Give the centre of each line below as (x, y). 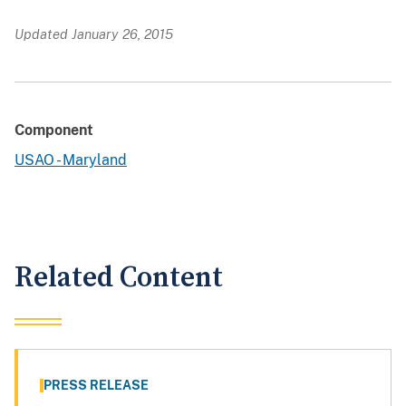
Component (54, 130)
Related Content (119, 277)
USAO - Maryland (71, 159)
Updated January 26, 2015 (94, 34)
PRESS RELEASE (96, 385)
